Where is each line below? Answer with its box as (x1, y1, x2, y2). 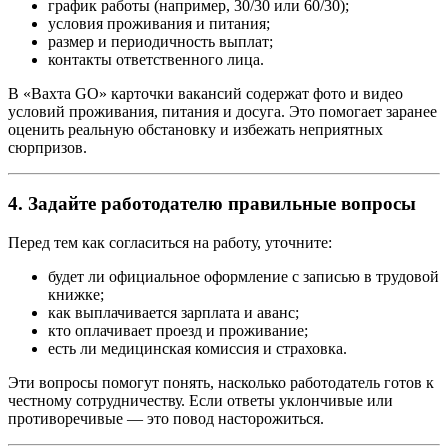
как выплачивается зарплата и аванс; (48, 303, 299, 321)
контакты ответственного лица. (48, 50, 264, 68)
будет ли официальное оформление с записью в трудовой (48, 267, 439, 285)
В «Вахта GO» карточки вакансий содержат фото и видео (8, 84, 403, 102)
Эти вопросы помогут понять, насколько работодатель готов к (8, 373, 434, 391)
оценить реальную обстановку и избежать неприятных (8, 120, 383, 138)
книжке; (48, 285, 104, 303)
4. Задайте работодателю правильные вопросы (8, 193, 416, 215)
